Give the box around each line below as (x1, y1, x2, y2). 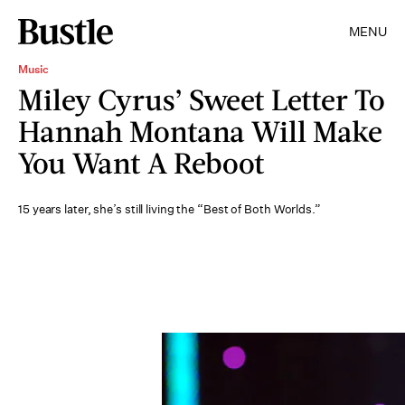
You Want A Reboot (18, 145, 265, 180)
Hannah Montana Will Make (18, 113, 382, 148)
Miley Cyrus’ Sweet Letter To (18, 81, 385, 117)
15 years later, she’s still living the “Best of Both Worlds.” (18, 202, 321, 217)
